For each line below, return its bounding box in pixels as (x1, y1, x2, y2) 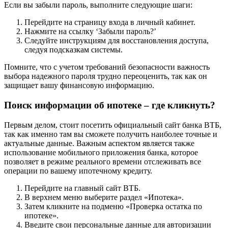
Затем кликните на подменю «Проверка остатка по (24, 202, 202, 211)
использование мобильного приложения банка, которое (4, 148, 198, 157)
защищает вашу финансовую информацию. (4, 81, 154, 90)
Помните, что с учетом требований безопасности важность (4, 63, 210, 72)
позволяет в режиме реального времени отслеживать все (4, 157, 201, 166)
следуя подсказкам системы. (24, 45, 123, 54)
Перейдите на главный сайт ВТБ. (24, 183, 140, 192)
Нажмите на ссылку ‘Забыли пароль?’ (24, 27, 156, 36)
